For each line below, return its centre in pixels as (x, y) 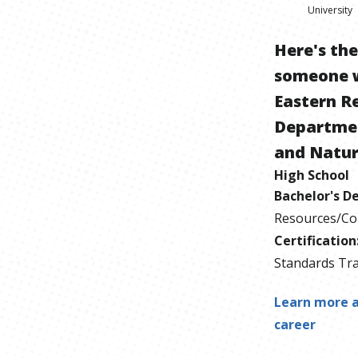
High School (311, 175)
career (294, 324)
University (330, 10)
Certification (315, 240)
